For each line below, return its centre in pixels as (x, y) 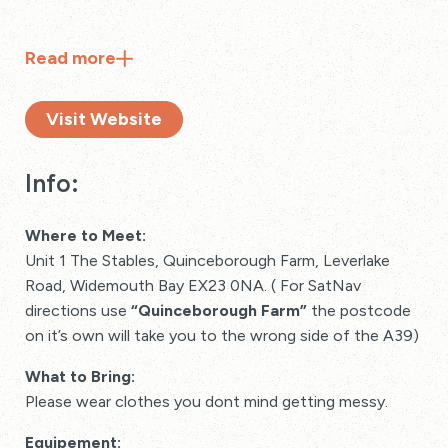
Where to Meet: (85, 235)
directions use (78, 310)
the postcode (359, 310)
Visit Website (104, 119)
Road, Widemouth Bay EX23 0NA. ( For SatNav (193, 285)
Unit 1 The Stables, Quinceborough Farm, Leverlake (207, 260)
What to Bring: (80, 376)
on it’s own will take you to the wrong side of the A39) (222, 335)
